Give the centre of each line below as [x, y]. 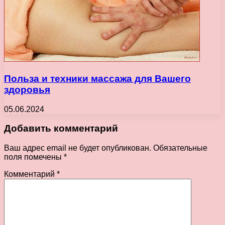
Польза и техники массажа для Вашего [97, 78]
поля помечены [34, 157]
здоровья [27, 89]
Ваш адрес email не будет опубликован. [78, 148]
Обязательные [180, 148]
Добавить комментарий [61, 129]
